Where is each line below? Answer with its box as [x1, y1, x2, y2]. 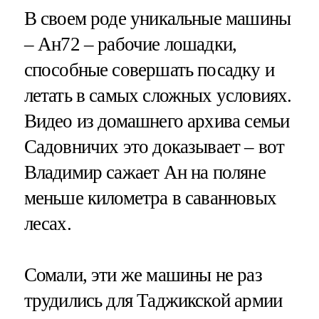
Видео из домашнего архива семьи [23, 110, 290, 132]
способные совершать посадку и [23, 59, 274, 81]
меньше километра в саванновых [23, 187, 276, 209]
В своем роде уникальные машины [23, 8, 291, 30]
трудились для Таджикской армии [23, 289, 283, 311]
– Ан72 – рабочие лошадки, [23, 33, 237, 56]
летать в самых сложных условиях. [23, 85, 292, 107]
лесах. [23, 213, 71, 235]
